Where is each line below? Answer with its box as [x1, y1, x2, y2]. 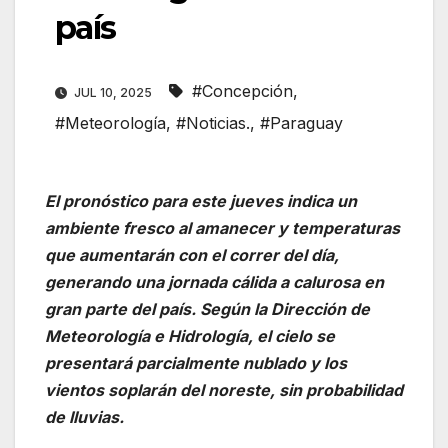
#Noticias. [176, 113, 250, 134]
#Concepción [192, 81, 293, 102]
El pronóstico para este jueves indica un [45, 191, 357, 212]
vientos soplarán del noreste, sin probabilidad [45, 380, 403, 401]
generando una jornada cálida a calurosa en [45, 272, 384, 293]
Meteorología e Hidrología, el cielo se [45, 326, 335, 347]
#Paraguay [260, 113, 343, 134]
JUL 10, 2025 [71, 85, 155, 101]
